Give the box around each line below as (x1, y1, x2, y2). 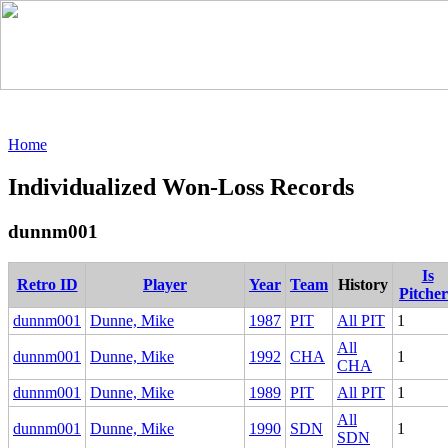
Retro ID (16, 275, 78, 293)
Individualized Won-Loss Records (8, 173, 354, 200)
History (337, 275, 388, 293)
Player (143, 275, 187, 293)
